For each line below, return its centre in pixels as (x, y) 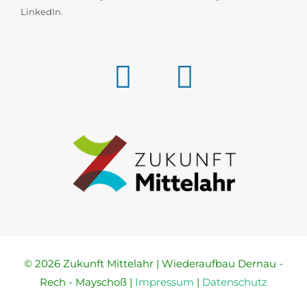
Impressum (164, 282)
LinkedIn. (42, 11)
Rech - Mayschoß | (86, 282)
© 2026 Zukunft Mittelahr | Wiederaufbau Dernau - (153, 263)
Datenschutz (235, 282)
